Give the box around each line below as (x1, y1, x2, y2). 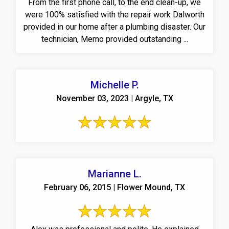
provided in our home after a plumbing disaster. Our (24, 21, 193, 32)
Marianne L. (87, 167, 142, 180)
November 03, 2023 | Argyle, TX (56, 93, 173, 103)
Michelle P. (90, 78, 139, 91)
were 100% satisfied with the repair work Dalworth (25, 9, 204, 19)
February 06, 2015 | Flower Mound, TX (44, 182, 185, 192)
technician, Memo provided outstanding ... (41, 34, 188, 44)
